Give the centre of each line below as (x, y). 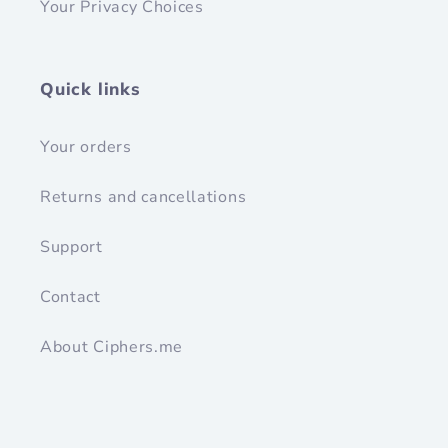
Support (71, 246)
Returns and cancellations (143, 196)
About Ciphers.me (112, 346)
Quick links (90, 89)
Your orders (86, 146)
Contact (70, 296)
